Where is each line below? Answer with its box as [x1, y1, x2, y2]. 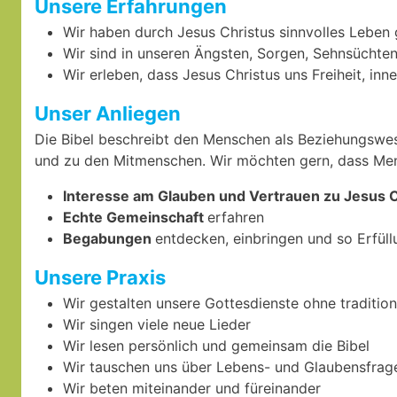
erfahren [207, 208, 264, 226]
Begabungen [63, 230, 155, 247]
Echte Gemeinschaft [63, 208, 207, 226]
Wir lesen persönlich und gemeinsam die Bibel [63, 337, 370, 354]
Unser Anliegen [35, 102, 181, 125]
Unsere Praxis [35, 266, 166, 289]
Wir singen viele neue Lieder [63, 315, 251, 333]
